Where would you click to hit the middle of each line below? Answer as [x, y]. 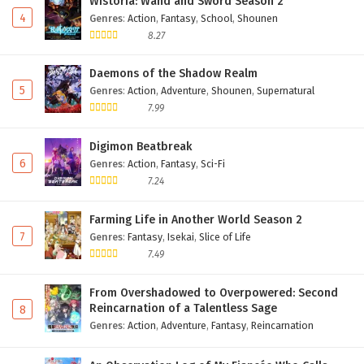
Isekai [181, 237]
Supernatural [286, 91]
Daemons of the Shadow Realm [173, 74]
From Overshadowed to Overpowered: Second [214, 292]
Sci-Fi [213, 164]
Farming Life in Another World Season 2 [196, 220]
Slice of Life [225, 237]
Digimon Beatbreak [141, 147]
